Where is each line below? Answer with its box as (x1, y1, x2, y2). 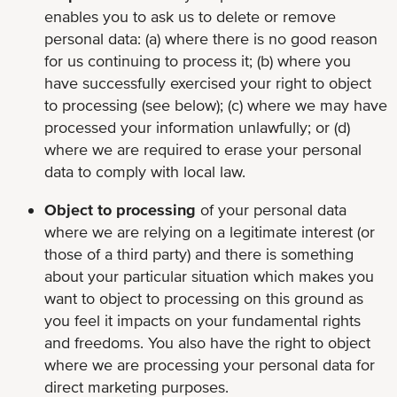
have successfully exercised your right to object (44, 73, 371, 92)
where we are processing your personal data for (44, 354, 375, 374)
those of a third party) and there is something (44, 244, 354, 263)
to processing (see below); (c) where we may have (44, 95, 387, 114)
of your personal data (200, 199, 346, 219)
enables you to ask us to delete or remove (44, 6, 336, 26)
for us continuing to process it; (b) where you (44, 51, 351, 70)
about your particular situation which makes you (44, 266, 374, 285)
